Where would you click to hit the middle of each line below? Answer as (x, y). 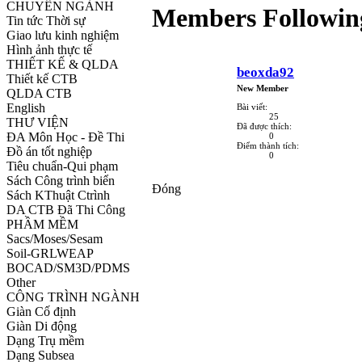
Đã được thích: (264, 126)
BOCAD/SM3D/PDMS (68, 267)
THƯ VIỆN (38, 122)
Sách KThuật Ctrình (58, 195)
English (26, 107)
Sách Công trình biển (61, 180)
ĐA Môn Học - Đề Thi (65, 137)
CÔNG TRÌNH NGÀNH (73, 297)
